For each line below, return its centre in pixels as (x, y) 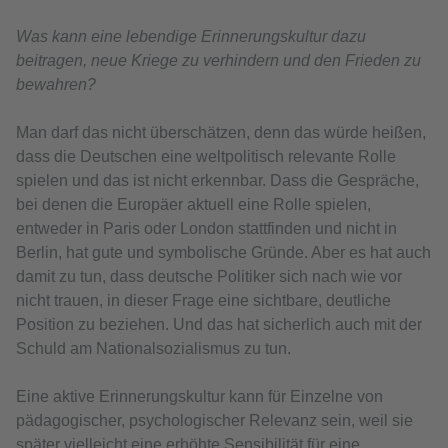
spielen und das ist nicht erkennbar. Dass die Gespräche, (217, 181)
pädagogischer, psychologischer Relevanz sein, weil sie (214, 421)
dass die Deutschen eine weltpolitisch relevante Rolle (206, 157)
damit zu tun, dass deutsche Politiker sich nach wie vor (209, 277)
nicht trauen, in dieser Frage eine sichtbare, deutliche (203, 301)
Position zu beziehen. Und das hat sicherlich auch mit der (219, 325)
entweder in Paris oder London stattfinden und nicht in (206, 229)
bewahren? (56, 85)
